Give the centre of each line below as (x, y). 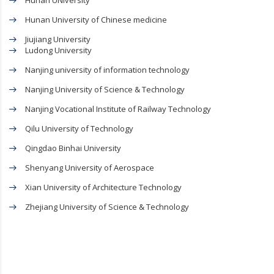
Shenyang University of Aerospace (90, 168)
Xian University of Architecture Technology (103, 187)
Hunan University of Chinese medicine (96, 20)
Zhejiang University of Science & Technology (107, 207)
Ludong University (58, 50)
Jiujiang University (58, 39)
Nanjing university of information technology (107, 70)
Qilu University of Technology (79, 129)
